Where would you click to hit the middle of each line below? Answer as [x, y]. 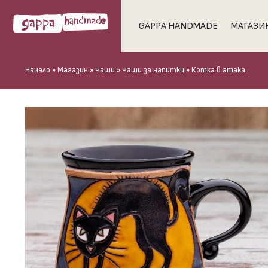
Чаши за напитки [153, 70]
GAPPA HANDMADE [178, 26]
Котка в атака [218, 70]
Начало [38, 70]
